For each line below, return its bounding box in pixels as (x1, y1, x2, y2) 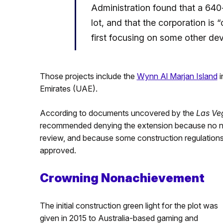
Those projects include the (39, 71, 137, 81)
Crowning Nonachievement (39, 170, 205, 185)
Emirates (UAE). (39, 83, 98, 94)
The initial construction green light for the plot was (39, 200, 218, 211)
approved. (39, 145, 76, 155)
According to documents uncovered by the (39, 108, 196, 118)
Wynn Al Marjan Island (136, 71, 218, 81)
